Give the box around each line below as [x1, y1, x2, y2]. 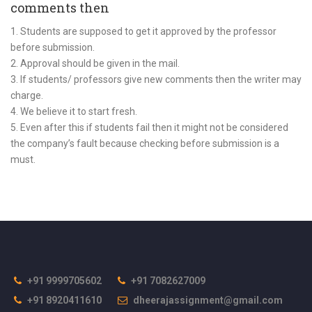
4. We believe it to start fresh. [10, 106, 137, 117]
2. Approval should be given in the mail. [10, 58, 180, 69]
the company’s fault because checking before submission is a [10, 138, 279, 149]
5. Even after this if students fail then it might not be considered [10, 122, 288, 133]
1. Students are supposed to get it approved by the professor [10, 26, 276, 37]
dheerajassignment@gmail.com [133, 295, 283, 306]
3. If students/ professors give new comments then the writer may [10, 74, 302, 85]
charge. [10, 90, 43, 101]
